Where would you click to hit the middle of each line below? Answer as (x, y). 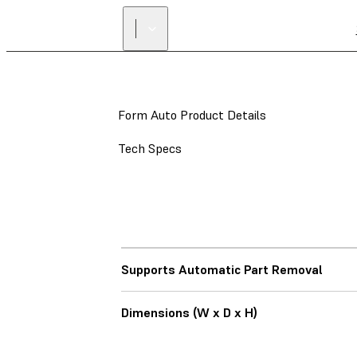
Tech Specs (150, 148)
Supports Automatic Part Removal (222, 269)
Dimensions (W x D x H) (189, 312)
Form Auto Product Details (192, 115)
